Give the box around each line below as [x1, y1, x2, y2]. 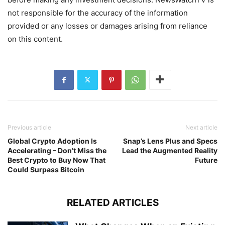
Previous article [8, 123, 51, 131]
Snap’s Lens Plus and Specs [123, 136, 217, 145]
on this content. [8, 34, 63, 44]
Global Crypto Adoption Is [8, 136, 97, 145]
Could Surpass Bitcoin [8, 165, 84, 174]
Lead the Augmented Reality [122, 146, 217, 155]
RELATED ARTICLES [66, 196, 159, 208]
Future [195, 155, 217, 164]
